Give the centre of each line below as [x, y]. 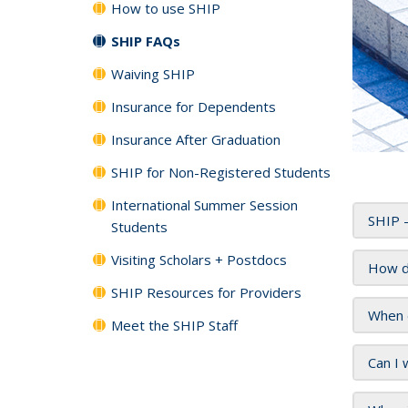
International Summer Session [204, 205]
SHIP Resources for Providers [206, 292]
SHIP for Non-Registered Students [221, 172]
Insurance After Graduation [196, 139]
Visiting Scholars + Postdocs [199, 260]
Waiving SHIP [153, 74]
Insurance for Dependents [194, 107]
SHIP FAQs [146, 41]
